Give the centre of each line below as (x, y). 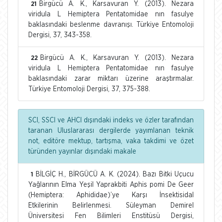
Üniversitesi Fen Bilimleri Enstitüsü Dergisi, (111, 216)
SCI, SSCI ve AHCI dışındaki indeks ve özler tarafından (111, 120)
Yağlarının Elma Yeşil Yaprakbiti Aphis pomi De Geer (111, 185)
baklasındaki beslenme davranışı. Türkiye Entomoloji (111, 25)
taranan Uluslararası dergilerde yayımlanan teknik (111, 131)
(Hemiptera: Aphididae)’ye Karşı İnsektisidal (111, 195)
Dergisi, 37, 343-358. (60, 35)
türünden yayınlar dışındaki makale (82, 151)
